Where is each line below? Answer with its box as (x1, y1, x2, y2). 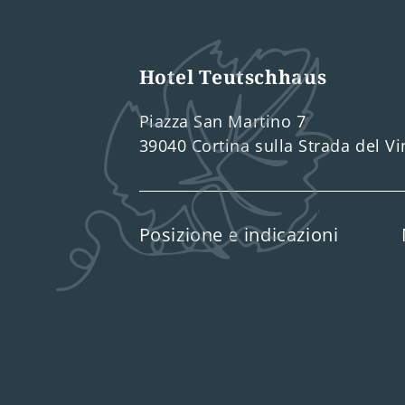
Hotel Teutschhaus (138, 64, 327, 90)
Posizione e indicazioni (138, 222, 339, 248)
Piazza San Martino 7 (138, 110, 306, 133)
